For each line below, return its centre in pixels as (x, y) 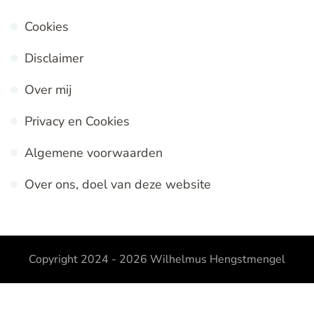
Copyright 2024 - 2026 (89, 260)
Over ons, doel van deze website (118, 185)
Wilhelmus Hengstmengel (218, 260)
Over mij (48, 90)
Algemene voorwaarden (94, 153)
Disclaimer (54, 59)
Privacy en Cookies (77, 122)
